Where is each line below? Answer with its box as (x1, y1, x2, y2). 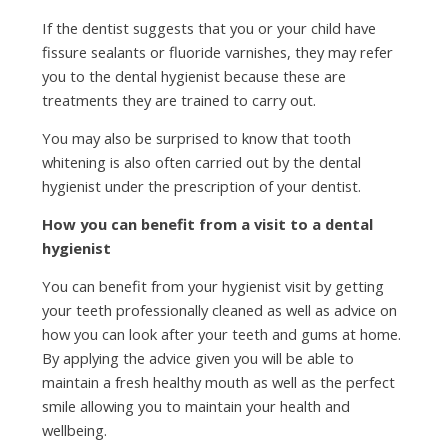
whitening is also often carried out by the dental (41, 151, 361, 172)
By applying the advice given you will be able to (41, 347, 354, 368)
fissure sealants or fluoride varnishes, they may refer (41, 41, 393, 62)
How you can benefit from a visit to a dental (41, 213, 373, 234)
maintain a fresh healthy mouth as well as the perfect (41, 371, 395, 392)
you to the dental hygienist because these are (41, 65, 346, 86)
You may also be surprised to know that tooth (41, 127, 351, 148)
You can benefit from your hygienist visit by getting (41, 275, 384, 296)
